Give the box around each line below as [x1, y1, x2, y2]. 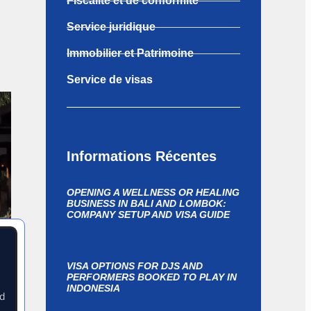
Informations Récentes [67, 149, 217, 164]
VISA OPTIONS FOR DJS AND [67, 260, 203, 271]
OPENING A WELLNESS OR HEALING [67, 187, 239, 198]
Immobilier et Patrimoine [67, 47, 194, 59]
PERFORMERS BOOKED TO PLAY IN [67, 271, 237, 283]
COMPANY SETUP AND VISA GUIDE [67, 209, 230, 220]
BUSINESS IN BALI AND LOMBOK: [67, 198, 226, 209]
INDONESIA [67, 283, 120, 294]
